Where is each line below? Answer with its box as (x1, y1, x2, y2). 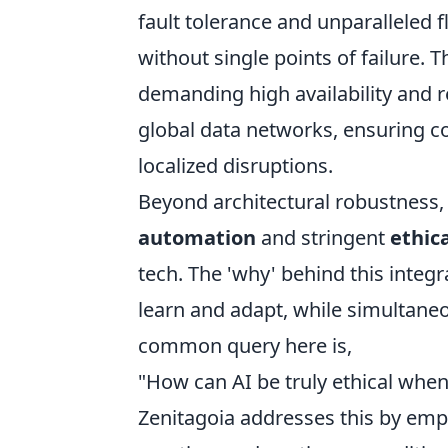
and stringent (256, 224, 390, 251)
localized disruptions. (138, 152, 333, 179)
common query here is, (138, 332, 352, 359)
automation (138, 224, 256, 251)
